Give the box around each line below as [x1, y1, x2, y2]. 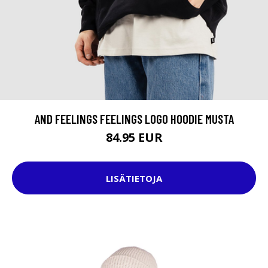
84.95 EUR [105, 129, 163, 146]
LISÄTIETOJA [106, 172, 162, 184]
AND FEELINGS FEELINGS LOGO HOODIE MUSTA [34, 111, 234, 127]
